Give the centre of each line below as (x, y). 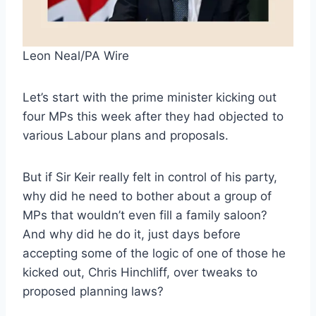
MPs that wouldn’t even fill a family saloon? (145, 215)
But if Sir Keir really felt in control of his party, (150, 177)
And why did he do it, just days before (132, 235)
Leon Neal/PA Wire (76, 56)
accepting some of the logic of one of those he (154, 254)
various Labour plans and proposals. (126, 136)
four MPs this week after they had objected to (153, 117)
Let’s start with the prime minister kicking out (150, 98)
